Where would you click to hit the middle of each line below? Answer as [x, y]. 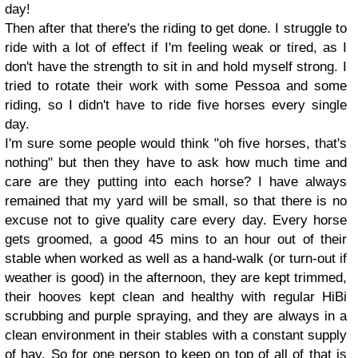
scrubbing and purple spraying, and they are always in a [176, 316]
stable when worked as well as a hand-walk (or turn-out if [176, 259]
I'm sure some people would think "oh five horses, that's [176, 143]
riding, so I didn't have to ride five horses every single [176, 105]
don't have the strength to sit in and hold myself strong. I [176, 67]
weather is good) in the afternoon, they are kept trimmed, [176, 278]
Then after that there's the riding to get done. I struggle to [176, 28]
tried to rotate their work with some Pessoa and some [176, 86]
